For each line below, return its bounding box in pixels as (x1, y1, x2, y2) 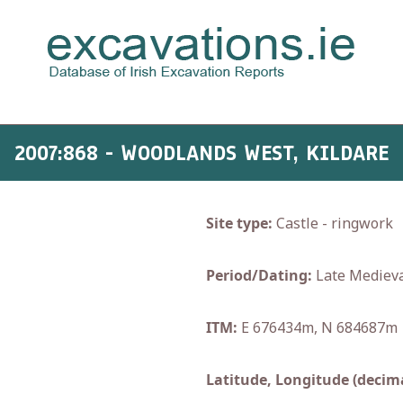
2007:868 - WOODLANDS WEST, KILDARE (14, 139, 389, 167)
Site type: (206, 213, 273, 233)
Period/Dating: (206, 265, 312, 285)
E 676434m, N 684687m (237, 318, 398, 337)
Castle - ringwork (273, 213, 393, 233)
